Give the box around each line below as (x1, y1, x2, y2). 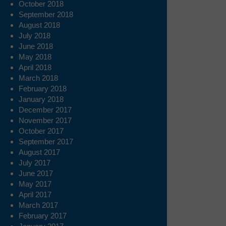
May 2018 (19, 52, 51, 62)
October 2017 (19, 127, 64, 136)
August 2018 (19, 21, 60, 30)
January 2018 (19, 95, 64, 104)
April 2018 (19, 63, 51, 72)
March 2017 (19, 201, 58, 210)
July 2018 (19, 31, 50, 40)
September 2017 (19, 137, 73, 146)
